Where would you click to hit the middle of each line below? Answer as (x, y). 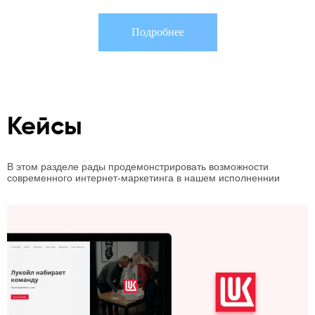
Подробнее (157, 32)
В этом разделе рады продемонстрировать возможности (138, 166)
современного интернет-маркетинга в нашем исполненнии (143, 178)
